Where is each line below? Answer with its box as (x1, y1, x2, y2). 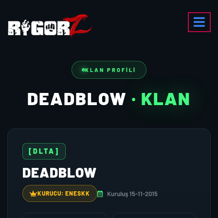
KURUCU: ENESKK (37, 190, 90, 197)
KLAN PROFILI (85, 67, 136, 73)
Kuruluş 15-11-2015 (106, 189, 158, 198)
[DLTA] (29, 147, 59, 155)
